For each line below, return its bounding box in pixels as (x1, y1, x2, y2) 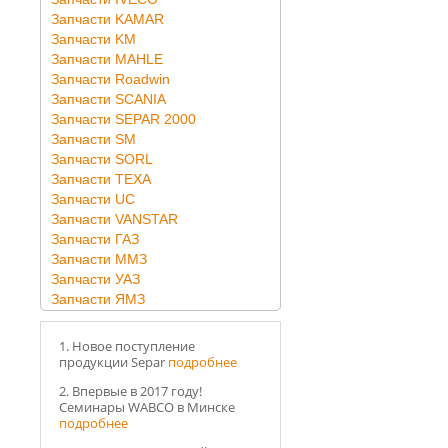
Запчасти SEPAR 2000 (51, 111, 196, 127)
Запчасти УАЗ (51, 271, 140, 287)
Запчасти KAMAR (51, 11, 164, 27)
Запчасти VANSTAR (51, 211, 178, 227)
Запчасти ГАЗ (51, 231, 139, 247)
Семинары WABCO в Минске (59, 398, 235, 416)
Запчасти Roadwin (51, 71, 170, 87)
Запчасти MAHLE (51, 51, 163, 67)
